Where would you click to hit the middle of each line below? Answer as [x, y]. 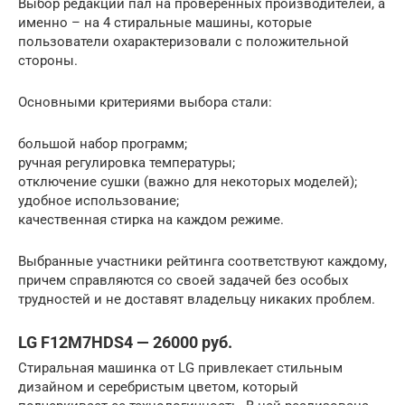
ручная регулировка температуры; [127, 163]
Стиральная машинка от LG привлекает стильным [180, 368]
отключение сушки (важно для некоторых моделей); [188, 182]
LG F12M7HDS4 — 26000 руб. [125, 343]
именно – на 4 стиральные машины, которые [165, 23]
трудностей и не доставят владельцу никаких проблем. [197, 300]
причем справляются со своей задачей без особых [183, 281]
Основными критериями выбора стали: [145, 103]
